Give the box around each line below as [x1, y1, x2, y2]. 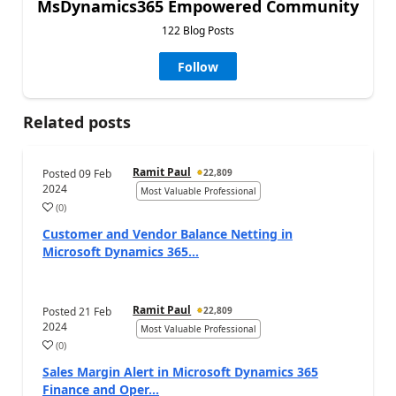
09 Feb [79, 165, 111, 181]
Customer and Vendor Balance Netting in [42, 225, 293, 242]
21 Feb [79, 303, 111, 319]
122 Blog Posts [162, 22, 234, 38]
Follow [178, 57, 218, 75]
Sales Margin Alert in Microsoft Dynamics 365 [42, 362, 318, 380]
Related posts [23, 110, 131, 133]
